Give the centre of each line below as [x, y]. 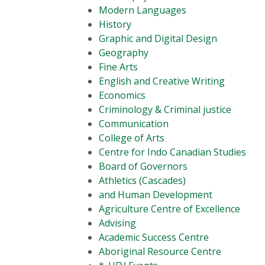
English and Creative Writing [162, 81]
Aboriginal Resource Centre [160, 251]
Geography [124, 52]
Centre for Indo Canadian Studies [172, 152]
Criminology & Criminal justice [165, 109]
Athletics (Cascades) [142, 180]
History [115, 24]
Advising [117, 223]
